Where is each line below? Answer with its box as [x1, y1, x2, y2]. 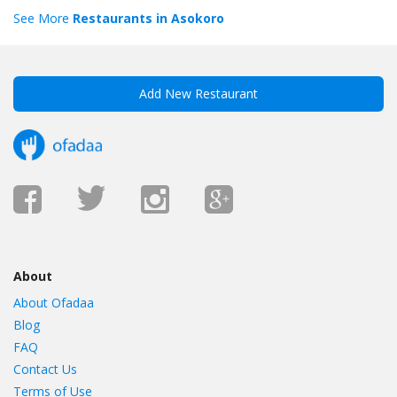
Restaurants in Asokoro [69, 10, 224, 27]
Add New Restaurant [139, 85, 258, 103]
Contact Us [13, 361, 77, 378]
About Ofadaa [13, 294, 94, 312]
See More [13, 10, 69, 27]
